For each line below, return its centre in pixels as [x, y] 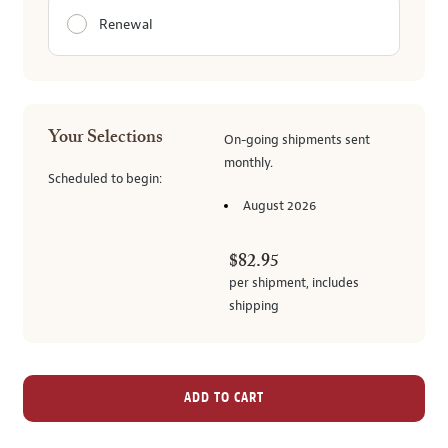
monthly [247, 163]
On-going [251, 140]
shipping [254, 306]
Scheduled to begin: [105, 179]
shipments [312, 140]
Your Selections [105, 138]
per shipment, [270, 283]
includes [335, 283]
